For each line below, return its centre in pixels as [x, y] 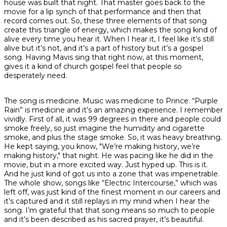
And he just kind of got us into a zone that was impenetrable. [112, 174]
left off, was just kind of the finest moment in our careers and [112, 192]
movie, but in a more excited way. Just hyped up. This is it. [106, 165]
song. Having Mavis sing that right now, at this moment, [104, 58]
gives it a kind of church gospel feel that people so [93, 67]
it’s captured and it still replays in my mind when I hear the [107, 201]
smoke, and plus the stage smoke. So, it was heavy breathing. [113, 138]
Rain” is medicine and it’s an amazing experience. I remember [113, 110]
